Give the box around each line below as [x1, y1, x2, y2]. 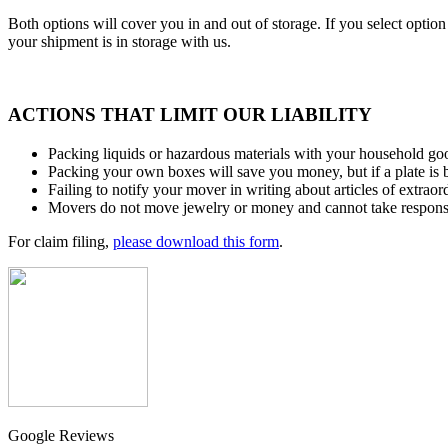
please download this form [113, 232, 279, 250]
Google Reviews [8, 426, 114, 444]
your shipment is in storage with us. [8, 33, 231, 51]
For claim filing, [8, 232, 113, 250]
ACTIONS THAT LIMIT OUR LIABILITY [8, 103, 372, 125]
